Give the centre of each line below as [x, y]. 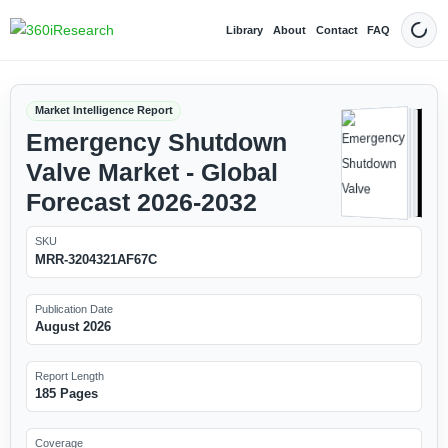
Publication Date [73, 308]
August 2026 [72, 326]
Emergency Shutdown [156, 142]
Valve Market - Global [151, 172]
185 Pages [66, 394]
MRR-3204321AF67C [95, 259]
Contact [336, 29]
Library [245, 29]
